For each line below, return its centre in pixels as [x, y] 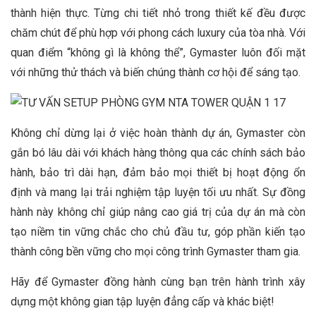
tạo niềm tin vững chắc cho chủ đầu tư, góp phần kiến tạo [158, 231]
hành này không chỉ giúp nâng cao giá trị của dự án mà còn [158, 212]
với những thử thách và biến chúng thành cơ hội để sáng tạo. [156, 72]
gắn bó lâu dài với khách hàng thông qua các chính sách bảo [158, 152]
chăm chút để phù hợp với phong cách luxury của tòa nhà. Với [158, 32]
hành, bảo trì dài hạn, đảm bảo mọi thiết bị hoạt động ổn [158, 172]
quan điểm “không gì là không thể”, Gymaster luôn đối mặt [158, 52]
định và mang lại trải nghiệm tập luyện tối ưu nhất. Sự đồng [158, 192]
